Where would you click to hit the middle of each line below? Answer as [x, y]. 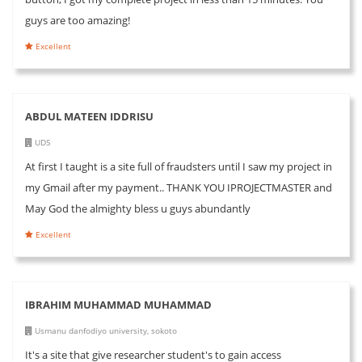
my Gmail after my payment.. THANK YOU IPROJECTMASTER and [179, 187]
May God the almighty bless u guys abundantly [138, 208]
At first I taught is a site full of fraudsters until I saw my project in [179, 166]
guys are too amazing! [78, 20]
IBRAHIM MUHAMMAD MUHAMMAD [118, 304]
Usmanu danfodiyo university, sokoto [105, 330]
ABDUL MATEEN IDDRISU [89, 116]
